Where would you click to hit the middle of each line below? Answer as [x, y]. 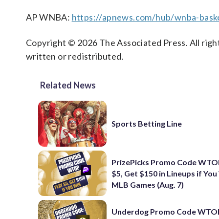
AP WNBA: [49, 17]
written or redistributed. [75, 56]
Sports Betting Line [147, 124]
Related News [68, 85]
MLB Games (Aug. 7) [148, 184]
